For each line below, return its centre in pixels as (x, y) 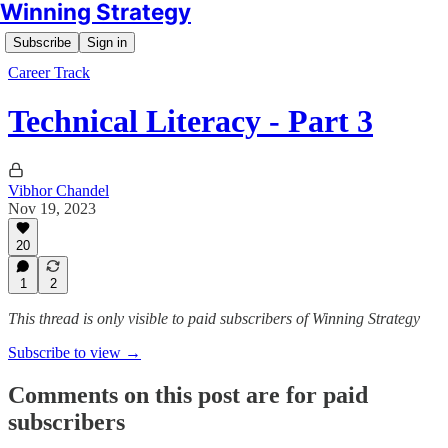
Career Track (49, 72)
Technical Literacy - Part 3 (190, 121)
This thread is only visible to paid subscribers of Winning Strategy (214, 318)
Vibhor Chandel (58, 190)
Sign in (107, 42)
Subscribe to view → (74, 352)
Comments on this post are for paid (188, 394)
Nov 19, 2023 (52, 208)
